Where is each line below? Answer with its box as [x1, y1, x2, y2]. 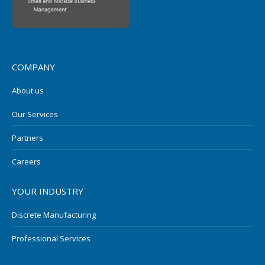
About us [12, 85, 44, 96]
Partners [12, 132, 43, 144]
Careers [12, 156, 41, 167]
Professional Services [12, 233, 91, 244]
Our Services [12, 109, 58, 120]
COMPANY [12, 61, 55, 73]
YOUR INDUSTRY [12, 185, 83, 198]
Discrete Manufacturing [12, 209, 96, 221]
